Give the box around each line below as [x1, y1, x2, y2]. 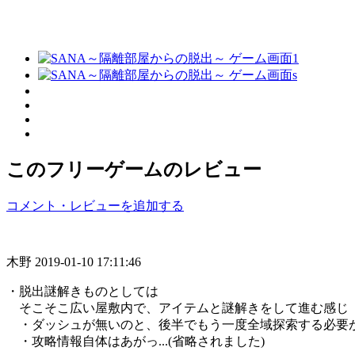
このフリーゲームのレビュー [6, 158, 261, 180]
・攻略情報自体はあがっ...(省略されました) [6, 334, 265, 348]
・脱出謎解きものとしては [6, 284, 158, 298]
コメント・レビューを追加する [6, 198, 184, 212]
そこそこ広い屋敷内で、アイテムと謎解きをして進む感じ [6, 300, 349, 315]
